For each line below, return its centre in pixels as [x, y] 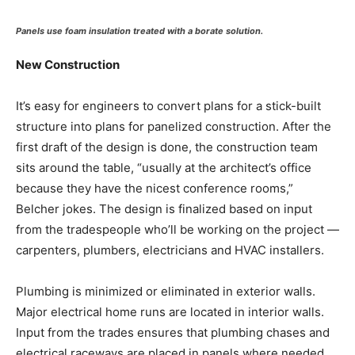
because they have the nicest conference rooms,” [155, 188]
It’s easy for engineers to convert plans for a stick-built [168, 105]
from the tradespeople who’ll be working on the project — [177, 229]
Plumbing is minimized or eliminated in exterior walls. [166, 291]
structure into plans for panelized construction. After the [174, 126]
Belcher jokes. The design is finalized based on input [164, 208]
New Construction [68, 64]
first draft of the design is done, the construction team [167, 147]
